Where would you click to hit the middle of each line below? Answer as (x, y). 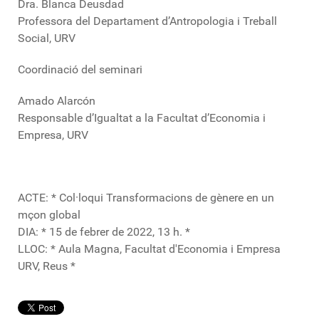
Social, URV (47, 38)
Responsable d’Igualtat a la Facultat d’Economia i (142, 118)
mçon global (49, 215)
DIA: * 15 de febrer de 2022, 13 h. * (104, 232)
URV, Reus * (47, 266)
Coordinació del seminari (80, 69)
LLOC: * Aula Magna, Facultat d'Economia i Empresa (149, 249)
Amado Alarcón (57, 101)
